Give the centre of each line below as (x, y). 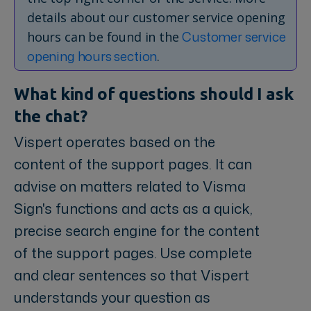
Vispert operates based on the (115, 141)
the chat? (51, 116)
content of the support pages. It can (133, 163)
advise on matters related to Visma (130, 186)
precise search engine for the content (137, 230)
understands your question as (112, 297)
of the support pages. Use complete (133, 252)
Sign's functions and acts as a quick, (133, 208)
